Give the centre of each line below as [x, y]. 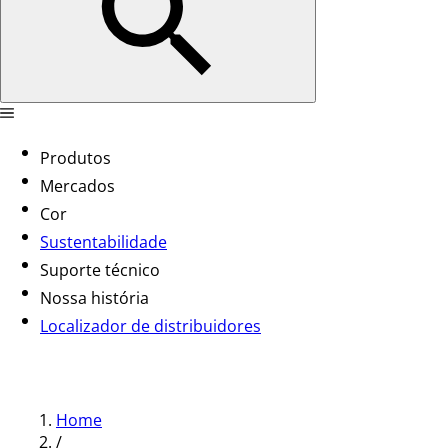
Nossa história [94, 298]
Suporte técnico [100, 270]
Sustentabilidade [103, 242]
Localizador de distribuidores [150, 326]
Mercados [77, 186]
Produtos [75, 158]
